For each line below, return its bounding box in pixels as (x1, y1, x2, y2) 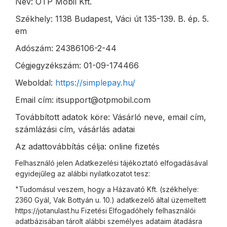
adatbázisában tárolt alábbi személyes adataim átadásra (15, 217, 202, 225)
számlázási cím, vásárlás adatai (15, 124, 135, 134)
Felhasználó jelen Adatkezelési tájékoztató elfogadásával (15, 159, 208, 167)
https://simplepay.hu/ (55, 78, 135, 88)
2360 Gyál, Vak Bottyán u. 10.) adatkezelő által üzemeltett (15, 196, 206, 204)
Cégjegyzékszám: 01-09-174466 (15, 60, 139, 70)
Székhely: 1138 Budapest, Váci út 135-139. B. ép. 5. (15, 14, 209, 24)
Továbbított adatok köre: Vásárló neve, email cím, (15, 112, 206, 122)
